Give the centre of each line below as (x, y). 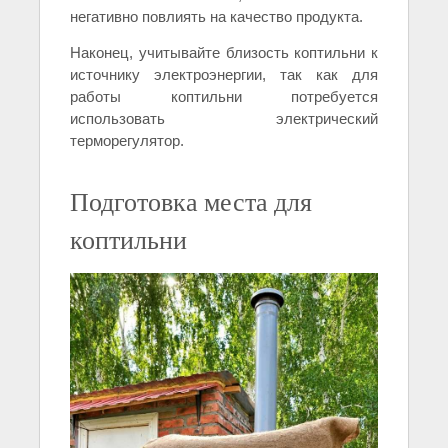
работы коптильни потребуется (224, 97)
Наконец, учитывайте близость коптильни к (224, 53)
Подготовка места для (191, 201)
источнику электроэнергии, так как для (224, 75)
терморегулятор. (127, 141)
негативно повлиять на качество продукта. (216, 17)
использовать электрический (224, 119)
